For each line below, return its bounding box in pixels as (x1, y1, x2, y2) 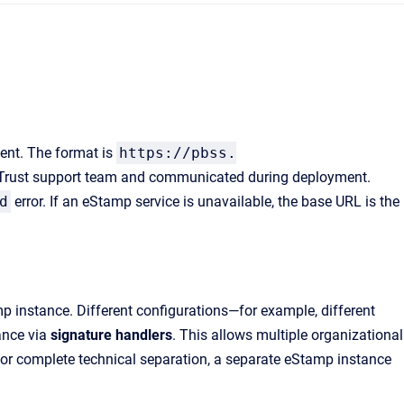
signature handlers (50, 326, 172, 344)
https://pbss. (119, 144, 236, 161)
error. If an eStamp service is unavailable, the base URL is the (11, 193, 399, 210)
